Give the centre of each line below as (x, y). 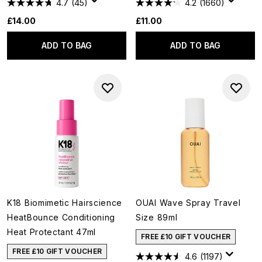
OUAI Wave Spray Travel (188, 203)
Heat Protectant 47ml (51, 232)
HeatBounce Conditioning (61, 217)
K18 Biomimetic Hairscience (65, 203)
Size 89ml (157, 217)
